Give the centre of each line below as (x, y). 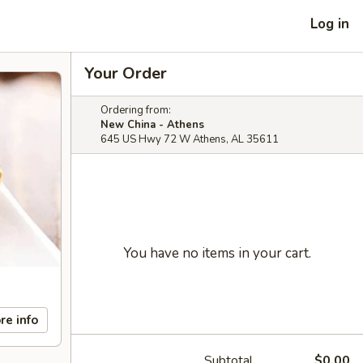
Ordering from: (136, 110)
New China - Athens (152, 125)
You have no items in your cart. (217, 253)
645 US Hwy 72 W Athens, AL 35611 (190, 139)
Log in (330, 23)
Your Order (126, 73)
